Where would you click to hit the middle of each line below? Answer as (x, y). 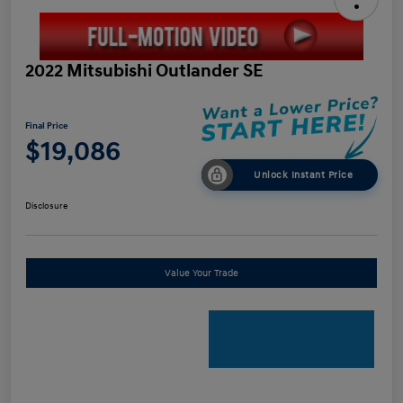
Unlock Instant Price (303, 175)
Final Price (47, 126)
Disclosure (46, 206)
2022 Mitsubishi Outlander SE (144, 71)
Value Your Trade (201, 273)
